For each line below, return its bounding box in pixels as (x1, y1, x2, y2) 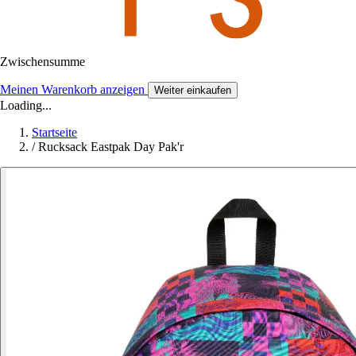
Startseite (32, 125, 77, 139)
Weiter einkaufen (154, 83, 231, 96)
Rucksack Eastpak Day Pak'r (38, 139, 184, 153)
